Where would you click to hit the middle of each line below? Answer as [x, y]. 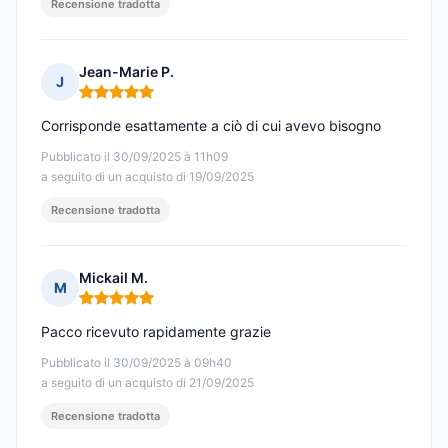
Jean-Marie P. [126, 72]
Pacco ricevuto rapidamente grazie [156, 332]
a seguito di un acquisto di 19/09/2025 [147, 177]
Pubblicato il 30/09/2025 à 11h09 [134, 157]
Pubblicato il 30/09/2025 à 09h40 [136, 363]
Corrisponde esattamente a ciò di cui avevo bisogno [211, 126]
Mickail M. [113, 278]
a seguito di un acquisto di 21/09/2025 [147, 383]
